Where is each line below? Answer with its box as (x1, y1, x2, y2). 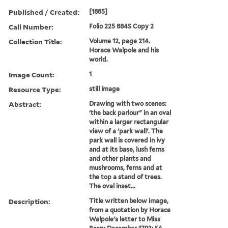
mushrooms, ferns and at (89, 163, 163, 172)
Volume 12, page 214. (89, 37, 151, 45)
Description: (9, 196, 50, 206)
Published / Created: (9, 7, 79, 17)
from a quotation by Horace (89, 206, 171, 214)
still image (89, 84, 120, 93)
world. (89, 55, 108, 63)
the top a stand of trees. (89, 173, 162, 181)
